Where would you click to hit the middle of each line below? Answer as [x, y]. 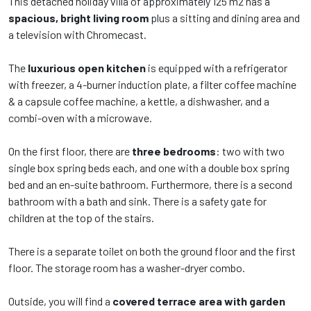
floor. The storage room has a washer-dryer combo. [127, 268]
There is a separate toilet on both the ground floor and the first [152, 251]
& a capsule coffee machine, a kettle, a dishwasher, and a [139, 101]
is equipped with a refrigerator [217, 68]
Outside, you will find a [60, 301]
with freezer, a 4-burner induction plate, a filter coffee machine [152, 85]
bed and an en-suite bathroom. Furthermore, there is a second [150, 185]
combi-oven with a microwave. [80, 118]
